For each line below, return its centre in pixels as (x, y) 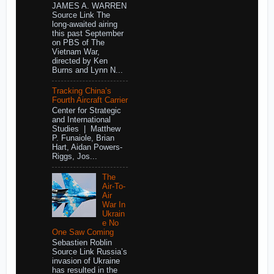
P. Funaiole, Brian (83, 139)
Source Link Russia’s (89, 252)
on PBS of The (78, 43)
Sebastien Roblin (82, 243)
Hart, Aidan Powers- (87, 148)
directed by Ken (80, 61)
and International (81, 120)
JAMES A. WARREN (89, 6)
